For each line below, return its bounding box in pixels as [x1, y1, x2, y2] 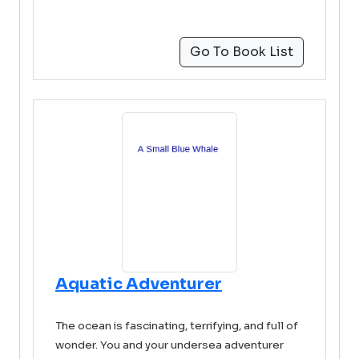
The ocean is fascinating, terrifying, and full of [55, 319, 298, 333]
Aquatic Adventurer [55, 274, 222, 294]
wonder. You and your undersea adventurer [55, 338, 284, 352]
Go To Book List [190, 43, 293, 60]
